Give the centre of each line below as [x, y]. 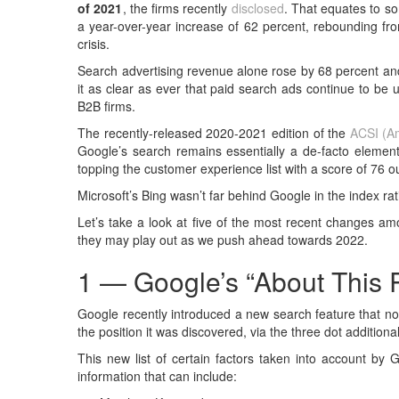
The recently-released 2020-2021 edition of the [214, 133]
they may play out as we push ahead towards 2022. [223, 240]
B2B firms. [107, 106]
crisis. [94, 44]
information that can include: [158, 376]
